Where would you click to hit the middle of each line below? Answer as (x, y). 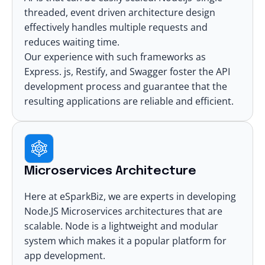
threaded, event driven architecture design (120, 12)
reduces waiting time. (72, 42)
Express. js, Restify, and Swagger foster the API (127, 71)
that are (203, 211)
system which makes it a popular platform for (125, 240)
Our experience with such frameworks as (115, 56)
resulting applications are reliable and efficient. (129, 101)
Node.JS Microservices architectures (104, 211)
